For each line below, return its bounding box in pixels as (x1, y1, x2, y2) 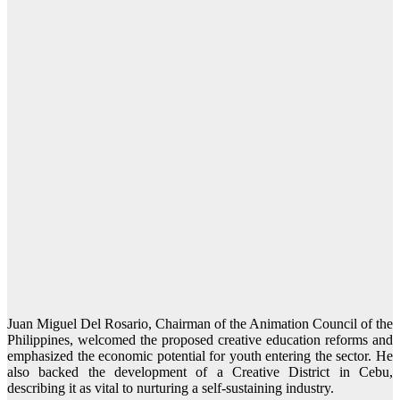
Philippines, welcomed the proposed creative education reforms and (7, 332, 393, 348)
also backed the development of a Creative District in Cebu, (7, 364, 393, 380)
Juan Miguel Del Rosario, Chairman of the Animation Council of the (7, 316, 393, 332)
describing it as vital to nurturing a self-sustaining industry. (7, 380, 334, 396)
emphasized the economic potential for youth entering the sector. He (7, 348, 393, 364)
